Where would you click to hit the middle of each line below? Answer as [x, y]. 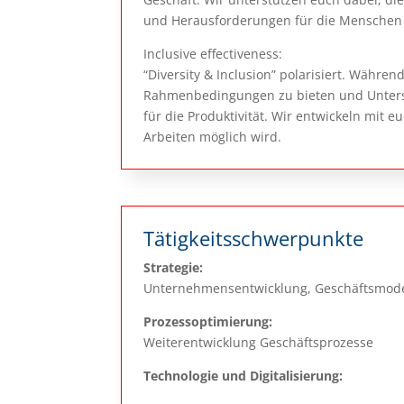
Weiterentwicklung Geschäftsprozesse [259, 342]
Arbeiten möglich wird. [213, 137]
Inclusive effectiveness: [213, 54]
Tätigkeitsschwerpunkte [254, 238]
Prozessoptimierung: [208, 321]
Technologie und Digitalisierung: [243, 375]
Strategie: [174, 267]
